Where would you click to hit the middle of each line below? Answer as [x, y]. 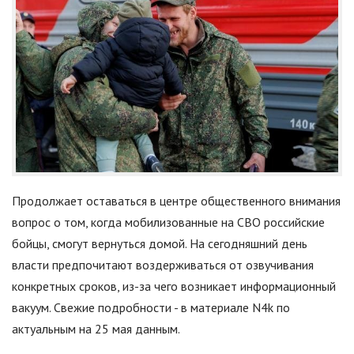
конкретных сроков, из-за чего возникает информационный [174, 286]
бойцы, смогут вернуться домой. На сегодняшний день [160, 244]
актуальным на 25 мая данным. [96, 329]
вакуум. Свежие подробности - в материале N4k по [151, 308]
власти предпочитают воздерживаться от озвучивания [163, 265]
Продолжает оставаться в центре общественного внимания [176, 201]
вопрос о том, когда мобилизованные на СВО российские [168, 222]
